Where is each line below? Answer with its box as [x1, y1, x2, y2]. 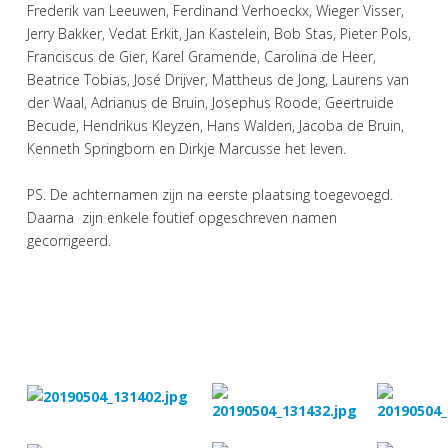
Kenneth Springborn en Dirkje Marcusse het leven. [27, 139, 346, 158]
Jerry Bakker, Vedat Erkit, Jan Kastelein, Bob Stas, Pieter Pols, [27, 24, 411, 43]
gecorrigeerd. [27, 231, 111, 250]
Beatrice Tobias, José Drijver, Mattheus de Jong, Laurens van [27, 70, 409, 89]
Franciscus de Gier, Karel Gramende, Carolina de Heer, [27, 47, 376, 66]
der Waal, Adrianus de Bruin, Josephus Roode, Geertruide [27, 93, 394, 112]
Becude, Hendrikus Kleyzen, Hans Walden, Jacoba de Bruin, [27, 116, 404, 135]
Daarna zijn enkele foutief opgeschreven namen [27, 208, 337, 227]
